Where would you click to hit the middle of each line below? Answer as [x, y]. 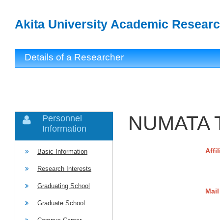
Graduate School [61, 203]
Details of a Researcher [74, 57]
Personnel [62, 118]
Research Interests [64, 169]
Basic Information [62, 151]
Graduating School [64, 186]
